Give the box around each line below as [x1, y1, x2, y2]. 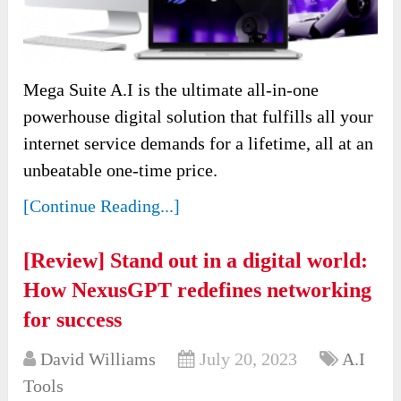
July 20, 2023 [200, 348, 298, 369]
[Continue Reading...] [23, 195, 181, 216]
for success [23, 307, 123, 331]
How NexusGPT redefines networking [23, 277, 372, 302]
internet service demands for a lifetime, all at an [23, 132, 374, 153]
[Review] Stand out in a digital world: [23, 248, 369, 272]
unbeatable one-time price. [23, 159, 218, 180]
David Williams [40, 348, 157, 369]
